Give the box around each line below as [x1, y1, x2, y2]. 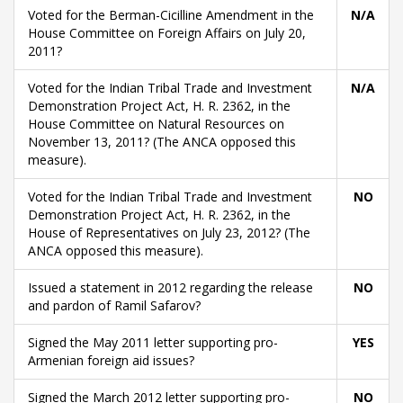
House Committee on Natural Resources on [28, 115, 284, 132]
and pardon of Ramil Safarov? [28, 297, 201, 314]
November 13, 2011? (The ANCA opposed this [28, 133, 296, 150]
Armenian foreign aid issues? [28, 352, 194, 369]
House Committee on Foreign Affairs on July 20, [28, 24, 306, 41]
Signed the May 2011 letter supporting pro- [28, 334, 278, 351]
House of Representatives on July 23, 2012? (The [28, 224, 310, 241]
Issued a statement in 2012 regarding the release [28, 279, 313, 296]
